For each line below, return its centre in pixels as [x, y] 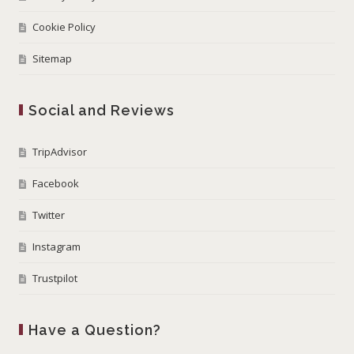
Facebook [56, 183]
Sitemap [53, 58]
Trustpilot [55, 278]
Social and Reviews [102, 110]
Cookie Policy [64, 26]
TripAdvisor [60, 151]
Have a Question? [95, 330]
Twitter [49, 215]
